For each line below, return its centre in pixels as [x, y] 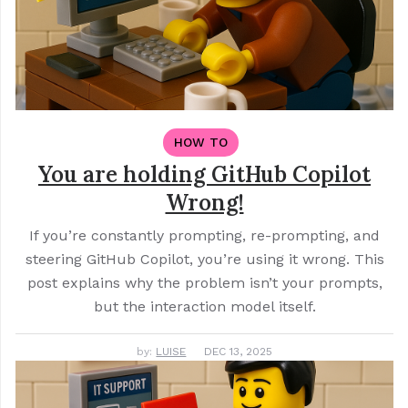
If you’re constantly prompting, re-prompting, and [204, 236]
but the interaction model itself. [204, 307]
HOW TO [201, 143]
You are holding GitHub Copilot [204, 175]
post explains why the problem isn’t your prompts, [204, 283]
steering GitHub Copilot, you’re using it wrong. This [204, 260]
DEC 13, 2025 [238, 352]
